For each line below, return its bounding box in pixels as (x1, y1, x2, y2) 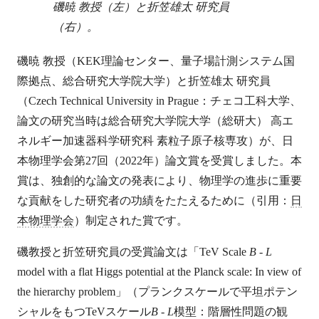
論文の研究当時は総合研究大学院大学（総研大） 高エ (17, 115, 293, 127)
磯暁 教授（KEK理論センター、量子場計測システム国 (17, 55, 295, 68)
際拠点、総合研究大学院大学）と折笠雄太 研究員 (17, 75, 271, 88)
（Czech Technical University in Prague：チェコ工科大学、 (17, 95, 301, 108)
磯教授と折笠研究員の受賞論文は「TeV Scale (17, 246, 249, 258)
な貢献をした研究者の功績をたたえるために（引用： (17, 194, 291, 207)
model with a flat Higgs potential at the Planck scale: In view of (17, 266, 301, 278)
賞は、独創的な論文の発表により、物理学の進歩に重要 (17, 174, 302, 187)
